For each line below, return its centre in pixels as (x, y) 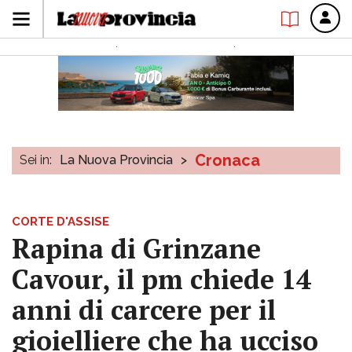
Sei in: (36, 160)
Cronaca (227, 160)
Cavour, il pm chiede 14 (161, 279)
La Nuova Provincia (116, 160)
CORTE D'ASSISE (60, 222)
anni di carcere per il (144, 310)
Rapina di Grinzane (136, 249)
